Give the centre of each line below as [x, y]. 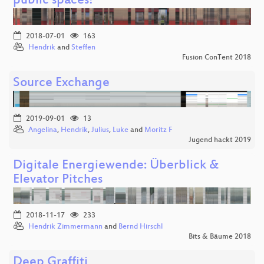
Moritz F [158, 130]
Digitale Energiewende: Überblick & [116, 166]
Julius [100, 130]
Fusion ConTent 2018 [217, 57]
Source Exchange [61, 83]
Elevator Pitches [58, 180]
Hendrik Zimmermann [65, 227]
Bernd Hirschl [141, 227]
